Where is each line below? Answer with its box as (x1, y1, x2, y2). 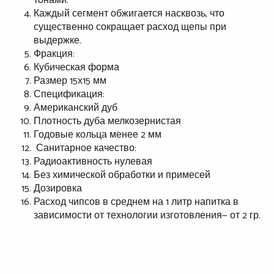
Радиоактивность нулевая (34, 154, 152, 171)
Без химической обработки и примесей (34, 167, 210, 184)
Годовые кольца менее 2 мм (34, 127, 161, 144)
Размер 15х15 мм (34, 73, 106, 90)
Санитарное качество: (34, 140, 136, 157)
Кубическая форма (34, 59, 119, 76)
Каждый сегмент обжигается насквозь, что (34, 6, 224, 23)
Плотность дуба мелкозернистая (34, 113, 183, 130)
